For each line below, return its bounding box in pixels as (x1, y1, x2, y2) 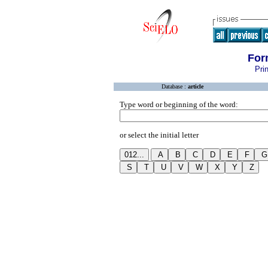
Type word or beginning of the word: (120, 100, 238, 109)
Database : (162, 83, 188, 90)
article (188, 83, 203, 90)
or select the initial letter (120, 130, 199, 139)
